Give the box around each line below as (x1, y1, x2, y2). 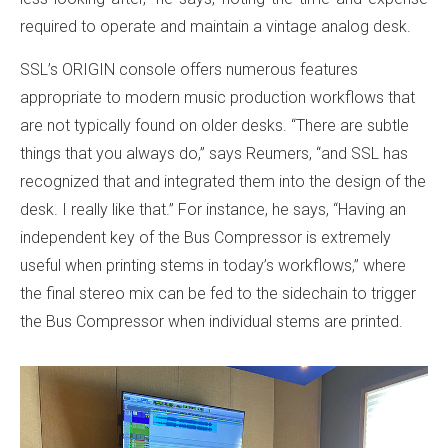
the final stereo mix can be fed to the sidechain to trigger (20, 283, 416, 303)
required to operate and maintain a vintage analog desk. (20, 16, 411, 36)
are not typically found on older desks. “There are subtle (20, 115, 409, 135)
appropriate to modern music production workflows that (20, 87, 415, 107)
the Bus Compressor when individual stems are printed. (20, 311, 403, 331)
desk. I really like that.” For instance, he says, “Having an (20, 199, 406, 219)
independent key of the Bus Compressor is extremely (20, 227, 391, 247)
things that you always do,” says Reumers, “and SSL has (20, 143, 408, 163)
